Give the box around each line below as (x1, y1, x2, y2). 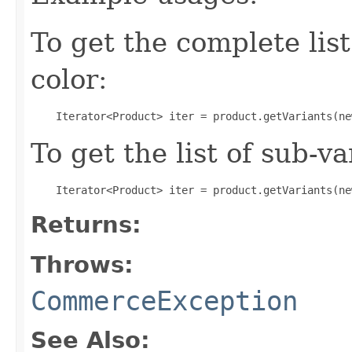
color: (31, 63, 107, 95)
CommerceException (31, 284, 298, 317)
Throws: (31, 251, 134, 278)
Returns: (31, 211, 141, 238)
